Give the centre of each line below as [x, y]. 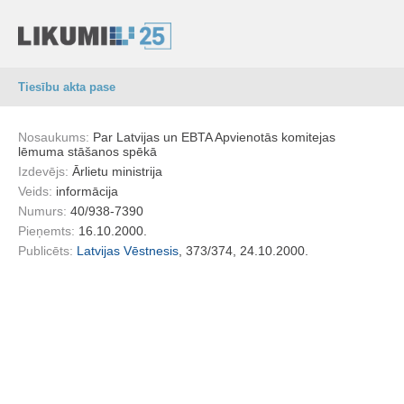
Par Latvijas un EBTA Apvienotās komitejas [214, 137]
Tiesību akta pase [67, 87]
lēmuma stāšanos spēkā [87, 151]
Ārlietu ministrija [117, 171]
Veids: [37, 191]
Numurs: [44, 211]
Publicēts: [47, 251]
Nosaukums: [55, 137]
